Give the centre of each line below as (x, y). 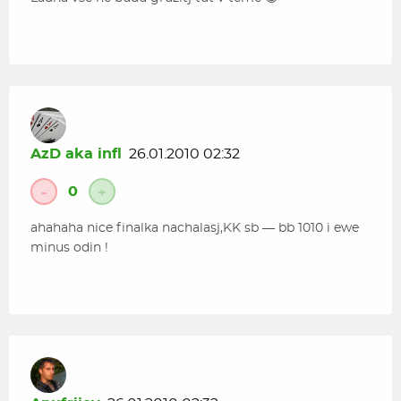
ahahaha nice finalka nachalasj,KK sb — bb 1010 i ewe (195, 228)
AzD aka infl (76, 154)
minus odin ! (69, 248)
